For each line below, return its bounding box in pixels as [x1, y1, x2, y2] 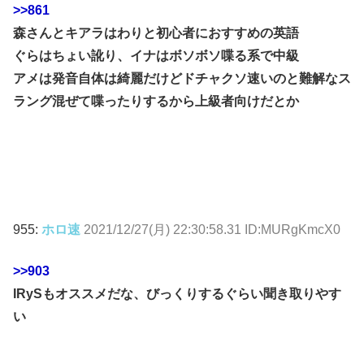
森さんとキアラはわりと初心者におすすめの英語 [13, 25, 299, 40]
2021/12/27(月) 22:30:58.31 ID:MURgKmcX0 [84, 223, 340, 237]
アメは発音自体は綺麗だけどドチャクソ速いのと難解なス [13, 71, 351, 85]
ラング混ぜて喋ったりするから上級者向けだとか [13, 93, 299, 108]
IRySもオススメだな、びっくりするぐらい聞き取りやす [13, 286, 341, 301]
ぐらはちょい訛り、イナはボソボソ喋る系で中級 [13, 48, 299, 63]
